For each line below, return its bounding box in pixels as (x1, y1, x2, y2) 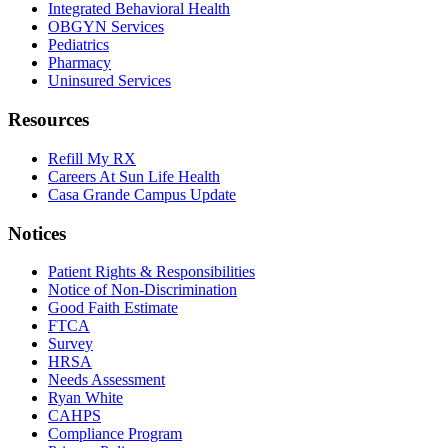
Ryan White (48, 389, 123, 407)
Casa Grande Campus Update (48, 185, 236, 203)
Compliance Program (48, 425, 182, 443)
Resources (8, 109, 89, 131)
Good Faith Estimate (48, 299, 178, 317)
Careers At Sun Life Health (48, 167, 220, 185)
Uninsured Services (48, 72, 171, 90)
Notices (8, 222, 66, 244)
